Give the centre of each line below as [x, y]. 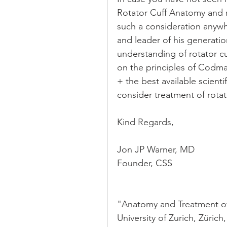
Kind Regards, [145, 122]
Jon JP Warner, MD [156, 149]
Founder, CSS [145, 163]
